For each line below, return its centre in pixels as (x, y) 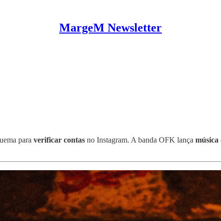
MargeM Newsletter (110, 28)
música (207, 140)
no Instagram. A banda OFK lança (140, 140)
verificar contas (59, 140)
